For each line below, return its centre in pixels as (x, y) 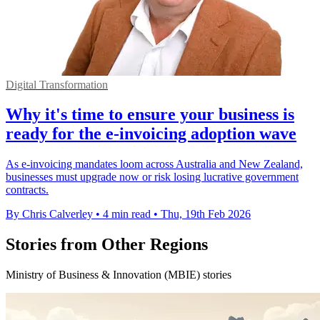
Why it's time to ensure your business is (150, 115)
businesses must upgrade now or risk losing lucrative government (152, 177)
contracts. (27, 190)
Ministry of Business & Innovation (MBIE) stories (119, 275)
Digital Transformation (57, 84)
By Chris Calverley (49, 214)
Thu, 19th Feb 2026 (206, 214)
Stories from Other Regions (107, 245)
